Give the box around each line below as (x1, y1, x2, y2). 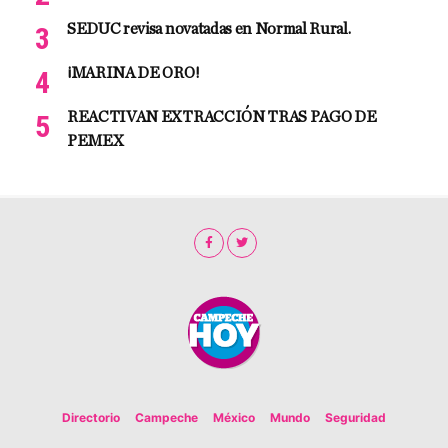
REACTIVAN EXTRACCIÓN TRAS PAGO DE (67, 108, 377, 125)
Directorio (62, 409, 120, 425)
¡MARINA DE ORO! (67, 64, 200, 81)
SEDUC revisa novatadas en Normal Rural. (67, 20, 351, 37)
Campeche (135, 409, 198, 425)
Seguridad (325, 409, 386, 425)
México (213, 409, 255, 425)
